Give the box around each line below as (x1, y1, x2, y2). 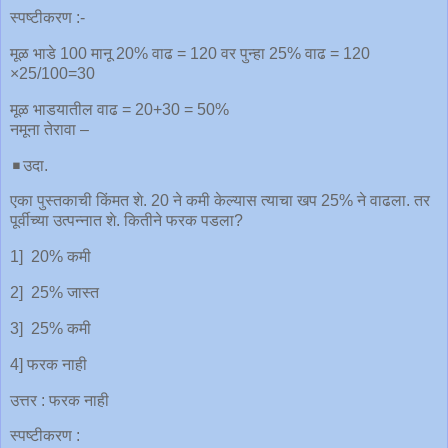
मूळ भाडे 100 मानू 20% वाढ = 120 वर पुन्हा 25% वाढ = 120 (10, 44, 370, 62)
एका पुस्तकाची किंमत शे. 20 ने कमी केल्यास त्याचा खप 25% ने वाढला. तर (10, 192, 430, 210)
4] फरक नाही (10, 355, 87, 373)
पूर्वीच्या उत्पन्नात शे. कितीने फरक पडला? (10, 212, 243, 230)
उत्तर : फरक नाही (10, 391, 109, 409)
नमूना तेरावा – (10, 120, 89, 138)
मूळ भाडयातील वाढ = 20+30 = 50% (10, 100, 229, 118)
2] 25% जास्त (10, 284, 99, 302)
